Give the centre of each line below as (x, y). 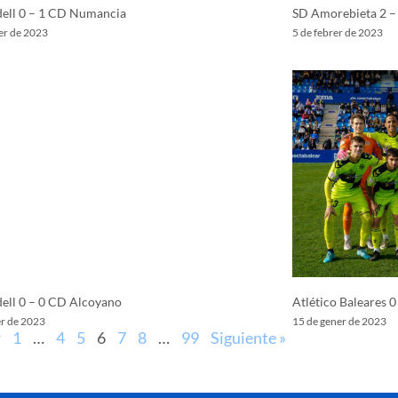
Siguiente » (248, 337)
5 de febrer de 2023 (337, 32)
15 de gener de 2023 (339, 321)
